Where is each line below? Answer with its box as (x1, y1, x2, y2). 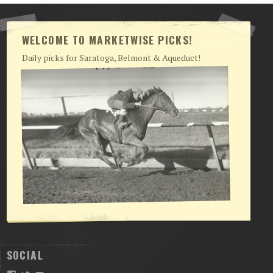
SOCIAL (6, 247, 43, 263)
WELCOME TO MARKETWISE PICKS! (21, 31, 193, 48)
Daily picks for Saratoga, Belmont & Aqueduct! (21, 52, 200, 64)
